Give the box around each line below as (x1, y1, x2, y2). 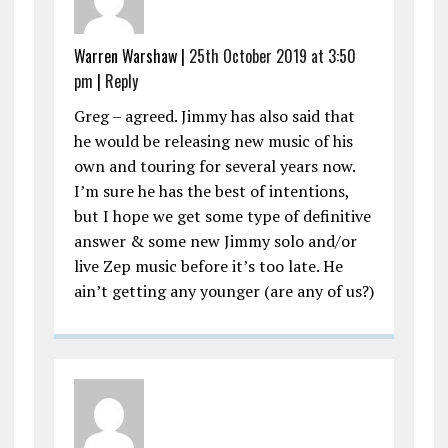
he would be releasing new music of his (73, 130, 353, 153)
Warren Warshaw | (73, 44, 189, 69)
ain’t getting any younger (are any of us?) (73, 280, 374, 303)
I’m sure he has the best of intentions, (73, 180, 349, 203)
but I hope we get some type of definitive (73, 205, 371, 228)
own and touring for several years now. (73, 155, 355, 178)
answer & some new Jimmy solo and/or (73, 230, 357, 253)
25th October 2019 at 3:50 (188, 44, 356, 69)
